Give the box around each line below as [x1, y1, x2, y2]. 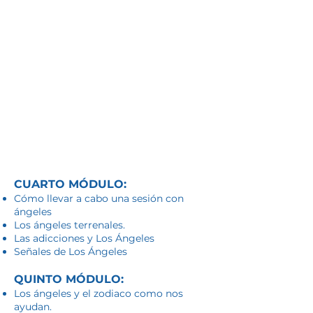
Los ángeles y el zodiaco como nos [14, 287, 183, 300]
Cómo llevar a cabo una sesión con [14, 192, 184, 205]
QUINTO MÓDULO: [14, 272, 124, 286]
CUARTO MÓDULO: [14, 177, 126, 191]
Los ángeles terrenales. [14, 219, 125, 231]
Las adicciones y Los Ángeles [14, 232, 154, 245]
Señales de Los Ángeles [14, 245, 127, 258]
